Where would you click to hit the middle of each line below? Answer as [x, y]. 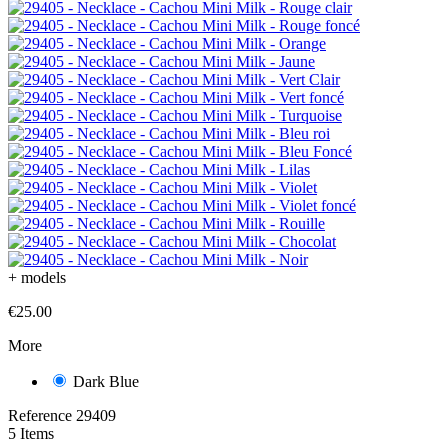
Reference [42, 415]
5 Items [31, 433]
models [43, 277]
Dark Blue [106, 381]
